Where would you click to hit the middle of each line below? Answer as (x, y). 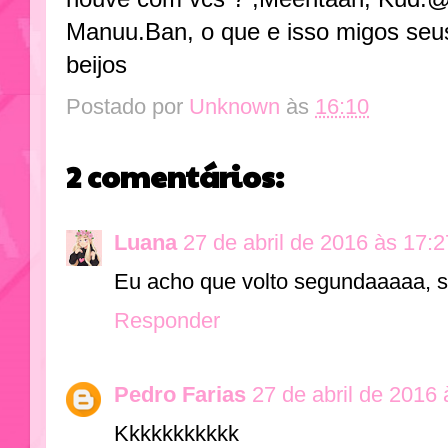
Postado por (127, 107)
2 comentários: (175, 175)
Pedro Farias (180, 395)
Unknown (234, 107)
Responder (167, 320)
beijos (96, 64)
